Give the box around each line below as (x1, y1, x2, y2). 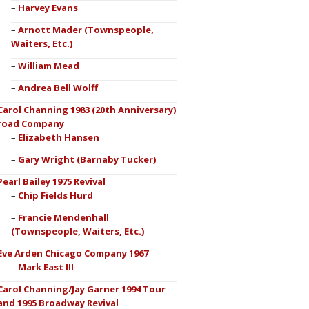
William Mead (17, 59, 79, 72)
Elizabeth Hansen (17, 131, 99, 143)
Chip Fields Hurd (17, 189, 93, 201)
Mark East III (17, 261, 74, 273)
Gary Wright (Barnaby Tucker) (17, 153, 156, 166)
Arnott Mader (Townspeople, (17, 23, 154, 36)
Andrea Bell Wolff (17, 81, 98, 94)
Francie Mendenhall (17, 211, 109, 223)
